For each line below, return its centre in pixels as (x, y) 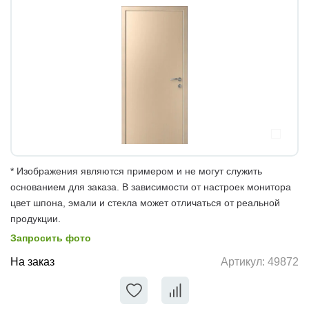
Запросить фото (51, 238)
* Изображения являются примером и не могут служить (136, 171)
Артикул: (244, 262)
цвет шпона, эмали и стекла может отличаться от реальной (145, 202)
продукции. (36, 218)
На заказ (32, 261)
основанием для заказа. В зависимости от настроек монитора (151, 187)
